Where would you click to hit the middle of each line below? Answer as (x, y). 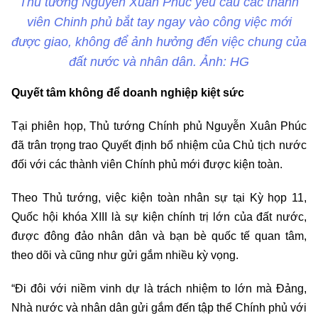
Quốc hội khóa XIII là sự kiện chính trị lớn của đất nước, (159, 217)
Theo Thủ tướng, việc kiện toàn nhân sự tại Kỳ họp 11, (159, 198)
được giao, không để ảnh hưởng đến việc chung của (159, 42)
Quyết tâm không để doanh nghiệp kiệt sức (128, 93)
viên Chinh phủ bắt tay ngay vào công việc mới (159, 22)
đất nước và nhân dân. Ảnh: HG (159, 62)
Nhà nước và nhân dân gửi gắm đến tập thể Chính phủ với (159, 308)
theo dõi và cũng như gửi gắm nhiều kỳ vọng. (126, 256)
